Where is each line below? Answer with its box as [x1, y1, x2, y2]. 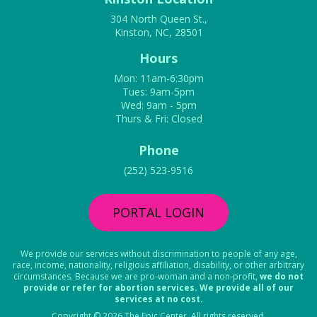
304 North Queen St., [110, 12, 207, 26]
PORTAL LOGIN [113, 204, 204, 221]
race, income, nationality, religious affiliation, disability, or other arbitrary [13, 259, 304, 272]
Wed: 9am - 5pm [120, 98, 197, 113]
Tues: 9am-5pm [122, 85, 195, 99]
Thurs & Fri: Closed [115, 112, 202, 126]
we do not [260, 270, 304, 283]
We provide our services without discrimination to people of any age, [20, 248, 297, 260]
